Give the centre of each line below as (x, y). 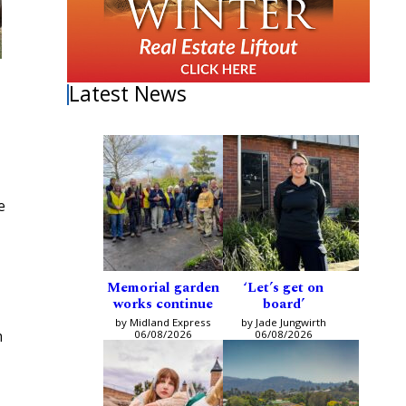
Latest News (128, 94)
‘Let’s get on (283, 288)
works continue (163, 304)
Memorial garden (163, 288)
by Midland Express (163, 323)
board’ (283, 304)
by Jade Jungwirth (283, 323)
